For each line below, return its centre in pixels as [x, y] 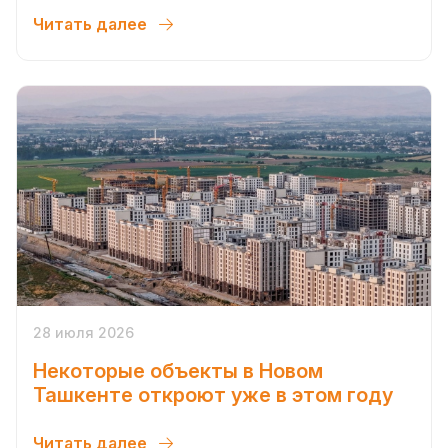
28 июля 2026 [83, 332]
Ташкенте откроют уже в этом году [213, 394]
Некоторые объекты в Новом [178, 370]
